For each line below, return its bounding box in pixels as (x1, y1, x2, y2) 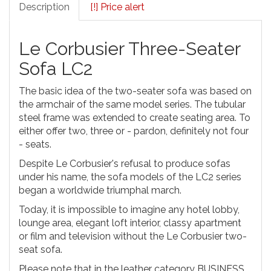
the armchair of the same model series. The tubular (19, 99, 246, 110)
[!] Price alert (90, 1, 145, 13)
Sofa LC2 (19, 58, 93, 79)
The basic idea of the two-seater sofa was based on (19, 85, 252, 97)
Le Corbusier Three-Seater (19, 38, 240, 59)
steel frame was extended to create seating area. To (19, 112, 250, 123)
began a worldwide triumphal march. (19, 184, 181, 196)
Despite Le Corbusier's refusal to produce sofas (19, 158, 230, 169)
